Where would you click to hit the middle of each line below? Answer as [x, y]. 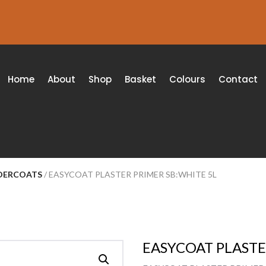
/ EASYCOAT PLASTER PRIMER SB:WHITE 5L [130, 174]
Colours [188, 79]
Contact [238, 79]
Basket [141, 79]
